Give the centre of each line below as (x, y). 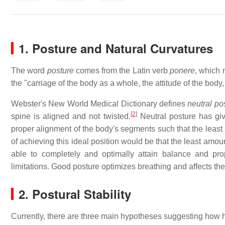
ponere (183, 71)
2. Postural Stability (75, 194)
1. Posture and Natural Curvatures (116, 48)
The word (29, 71)
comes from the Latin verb (122, 71)
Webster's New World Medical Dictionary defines (99, 104)
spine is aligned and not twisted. (71, 116)
